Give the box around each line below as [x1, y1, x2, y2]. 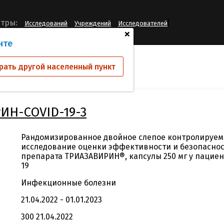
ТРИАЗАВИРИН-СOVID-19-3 [14, 60, 101, 69]
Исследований [24, 19, 67, 27]
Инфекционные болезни [21, 178, 116, 187]
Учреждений [74, 19, 111, 27]
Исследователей [118, 19, 167, 27]
